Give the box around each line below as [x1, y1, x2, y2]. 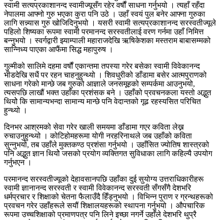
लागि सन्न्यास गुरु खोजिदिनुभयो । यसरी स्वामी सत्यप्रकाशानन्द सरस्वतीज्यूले [4, 18, 216, 27]
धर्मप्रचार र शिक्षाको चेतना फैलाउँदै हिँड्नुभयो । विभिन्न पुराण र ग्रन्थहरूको [4, 192, 213, 201]
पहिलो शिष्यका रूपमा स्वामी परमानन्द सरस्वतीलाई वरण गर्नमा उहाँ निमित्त [4, 27, 204, 36]
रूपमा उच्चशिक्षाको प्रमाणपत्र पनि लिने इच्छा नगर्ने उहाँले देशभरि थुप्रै [4, 210, 196, 219]
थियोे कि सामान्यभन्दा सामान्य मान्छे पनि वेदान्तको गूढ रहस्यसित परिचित [4, 97, 201, 106]
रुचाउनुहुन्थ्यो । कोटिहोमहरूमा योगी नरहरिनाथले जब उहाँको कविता [4, 131, 192, 140]
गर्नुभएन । [4, 158, 32, 166]
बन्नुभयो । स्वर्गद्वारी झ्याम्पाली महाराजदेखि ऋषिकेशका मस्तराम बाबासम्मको [4, 36, 211, 45]
